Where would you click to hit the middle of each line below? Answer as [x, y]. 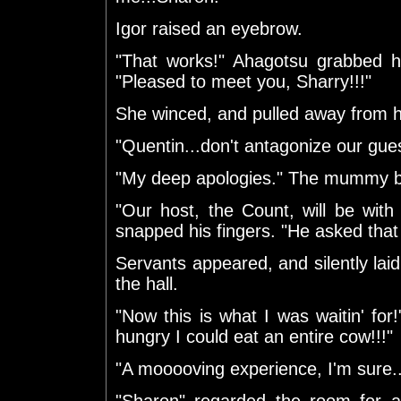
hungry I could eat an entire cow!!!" [254, 336]
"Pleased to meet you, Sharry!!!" [243, 81]
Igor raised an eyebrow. [209, 28]
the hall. [147, 283]
